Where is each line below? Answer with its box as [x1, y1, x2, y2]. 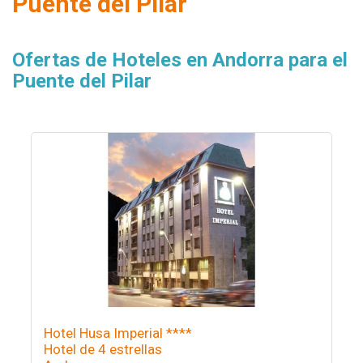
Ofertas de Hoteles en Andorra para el [12, 49, 348, 71]
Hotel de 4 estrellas [43, 341, 162, 357]
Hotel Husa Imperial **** [43, 325, 192, 341]
